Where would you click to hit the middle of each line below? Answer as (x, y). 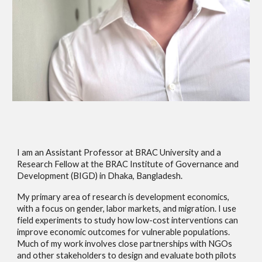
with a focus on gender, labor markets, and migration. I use (127, 208)
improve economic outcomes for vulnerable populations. (124, 232)
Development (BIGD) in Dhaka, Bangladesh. (100, 175)
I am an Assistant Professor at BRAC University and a (119, 152)
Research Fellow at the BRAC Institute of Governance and (128, 164)
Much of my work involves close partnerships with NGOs (125, 243)
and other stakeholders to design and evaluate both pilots (127, 255)
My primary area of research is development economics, (123, 196)
